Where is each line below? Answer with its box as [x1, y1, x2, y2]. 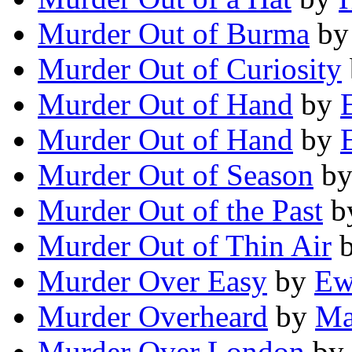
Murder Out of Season [38, 158, 313, 192]
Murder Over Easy [38, 264, 267, 299]
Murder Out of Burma [38, 16, 310, 51]
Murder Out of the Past [38, 193, 323, 228]
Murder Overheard [38, 299, 268, 334]
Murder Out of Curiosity [38, 52, 342, 86]
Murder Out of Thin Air [38, 229, 332, 263]
